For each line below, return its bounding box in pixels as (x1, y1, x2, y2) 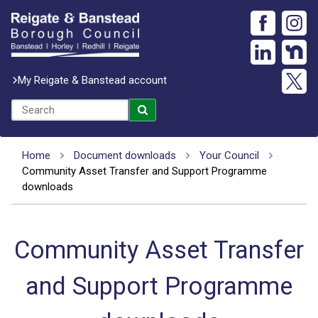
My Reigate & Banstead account (18, 73, 167, 87)
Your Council (199, 149, 259, 163)
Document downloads (74, 149, 176, 163)
